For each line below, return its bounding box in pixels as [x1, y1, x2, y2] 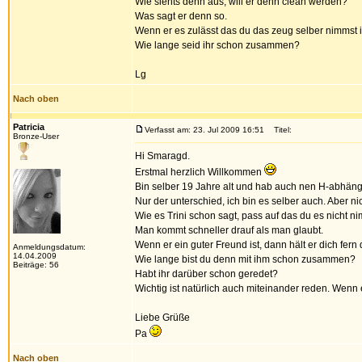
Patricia [13, 122, 44, 132]
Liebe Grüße [135, 312, 190, 323]
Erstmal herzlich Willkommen [135, 166, 264, 178]
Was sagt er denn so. [135, 11, 227, 22]
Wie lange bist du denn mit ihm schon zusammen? [135, 254, 356, 265]
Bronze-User [13, 132, 59, 141]
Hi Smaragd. [135, 150, 190, 162]
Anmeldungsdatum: [13, 242, 86, 251]
